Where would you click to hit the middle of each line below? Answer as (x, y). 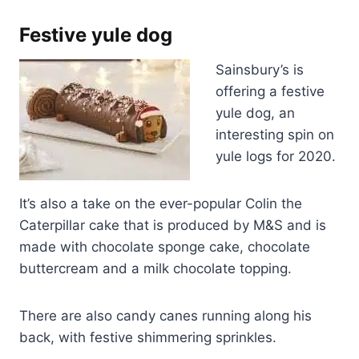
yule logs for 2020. (276, 157)
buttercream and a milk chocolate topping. (155, 269)
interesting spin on (275, 135)
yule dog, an (255, 113)
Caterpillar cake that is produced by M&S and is (173, 226)
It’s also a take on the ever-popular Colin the (161, 204)
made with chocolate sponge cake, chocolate (165, 247)
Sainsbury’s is (260, 70)
